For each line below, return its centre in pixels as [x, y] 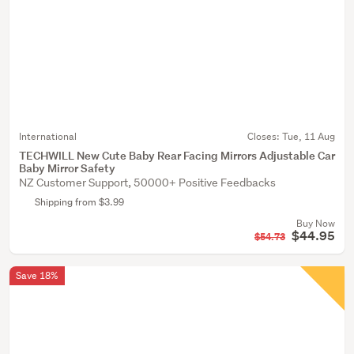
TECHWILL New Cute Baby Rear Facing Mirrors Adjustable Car [177, 155]
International [48, 136]
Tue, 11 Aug [309, 136]
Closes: [265, 136]
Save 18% [37, 275]
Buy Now [316, 223]
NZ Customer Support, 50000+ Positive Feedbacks [147, 183]
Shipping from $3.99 [79, 202]
